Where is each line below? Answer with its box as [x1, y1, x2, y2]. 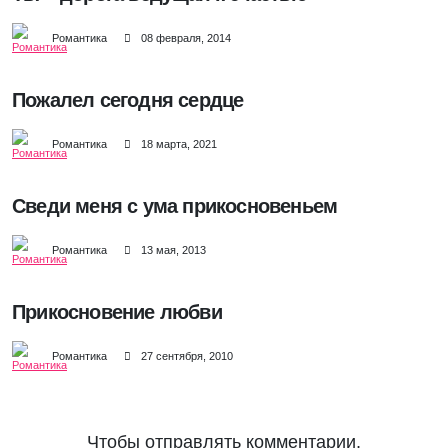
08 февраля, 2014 [141, 32, 231, 45]
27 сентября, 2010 [141, 350, 233, 363]
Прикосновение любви [12, 301, 222, 324]
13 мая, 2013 [141, 244, 206, 257]
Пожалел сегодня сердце [12, 89, 244, 112]
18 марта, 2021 [141, 138, 217, 151]
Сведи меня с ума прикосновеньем [12, 195, 338, 218]
